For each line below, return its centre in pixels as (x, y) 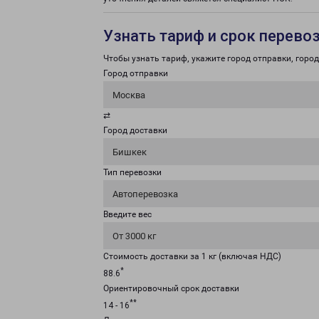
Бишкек (130, 152)
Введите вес (127, 214)
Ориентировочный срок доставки (171, 288)
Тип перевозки (132, 172)
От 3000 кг (134, 236)
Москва (129, 95)
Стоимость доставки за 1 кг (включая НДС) (192, 256)
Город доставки (135, 130)
